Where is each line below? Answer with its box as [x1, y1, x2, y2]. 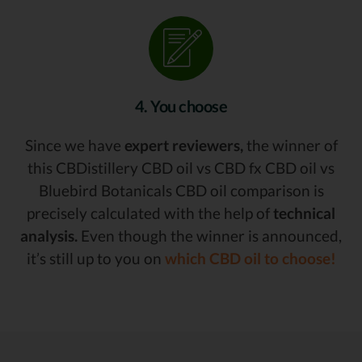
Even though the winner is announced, [78, 225, 342, 245]
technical [273, 203, 335, 222]
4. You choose [134, 95, 228, 116]
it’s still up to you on [26, 248, 165, 267]
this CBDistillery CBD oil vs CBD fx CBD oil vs [27, 158, 335, 177]
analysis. [20, 225, 78, 245]
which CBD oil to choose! [164, 248, 336, 267]
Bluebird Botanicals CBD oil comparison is [38, 180, 324, 200]
